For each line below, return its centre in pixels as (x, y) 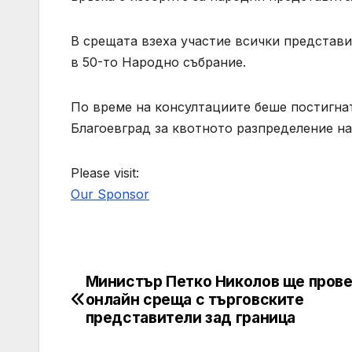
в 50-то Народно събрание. (158, 62)
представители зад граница (191, 318)
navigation (134, 321)
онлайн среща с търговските (194, 300)
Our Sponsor (110, 194)
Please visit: (105, 173)
